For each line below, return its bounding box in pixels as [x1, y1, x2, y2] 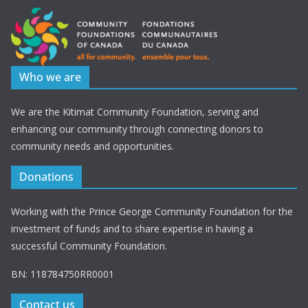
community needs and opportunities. [11, 140, 174, 153]
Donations [19, 169, 74, 185]
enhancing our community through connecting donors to [11, 122, 263, 136]
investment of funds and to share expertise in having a [11, 222, 253, 236]
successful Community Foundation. [11, 239, 167, 253]
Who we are [19, 69, 81, 85]
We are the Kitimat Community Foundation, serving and [11, 105, 258, 119]
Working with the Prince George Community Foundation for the [11, 205, 293, 219]
